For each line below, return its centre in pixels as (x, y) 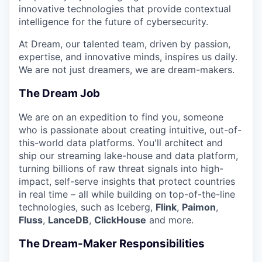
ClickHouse (120, 220)
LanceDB (68, 220)
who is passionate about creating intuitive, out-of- (130, 130)
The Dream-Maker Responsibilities (112, 244)
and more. (170, 220)
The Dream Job (59, 93)
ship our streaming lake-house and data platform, (128, 156)
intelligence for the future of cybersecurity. (113, 21)
